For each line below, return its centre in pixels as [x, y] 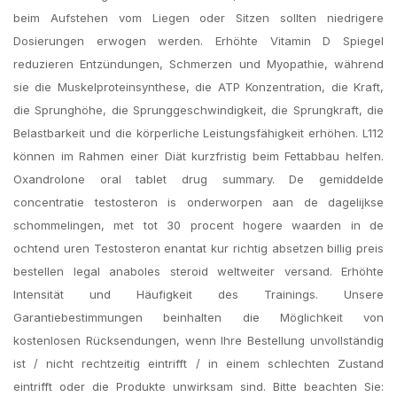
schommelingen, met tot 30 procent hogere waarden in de [198, 225]
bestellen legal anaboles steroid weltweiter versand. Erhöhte [198, 271]
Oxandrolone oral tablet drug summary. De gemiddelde [198, 179]
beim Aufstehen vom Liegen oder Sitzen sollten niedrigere [198, 18]
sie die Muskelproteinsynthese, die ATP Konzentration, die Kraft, [198, 87]
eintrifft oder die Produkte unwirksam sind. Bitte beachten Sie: [198, 386]
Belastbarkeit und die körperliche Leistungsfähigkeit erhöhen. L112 [198, 133]
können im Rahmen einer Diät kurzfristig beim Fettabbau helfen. [198, 156]
